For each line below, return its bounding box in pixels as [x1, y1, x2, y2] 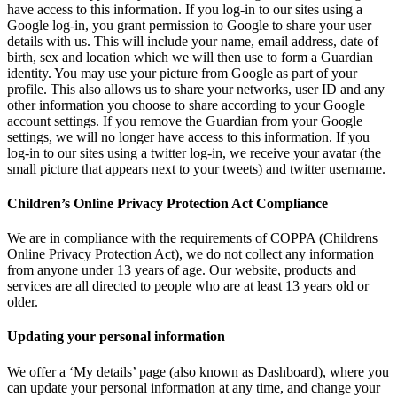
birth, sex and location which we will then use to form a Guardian [7, 49, 373, 65]
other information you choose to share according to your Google [7, 97, 365, 113]
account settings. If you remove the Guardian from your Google [7, 113, 362, 128]
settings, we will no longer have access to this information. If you [7, 128, 370, 144]
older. [7, 294, 38, 310]
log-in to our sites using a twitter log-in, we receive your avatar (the [7, 144, 381, 160]
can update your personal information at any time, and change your [7, 379, 380, 395]
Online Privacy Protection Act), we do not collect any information [7, 246, 374, 262]
